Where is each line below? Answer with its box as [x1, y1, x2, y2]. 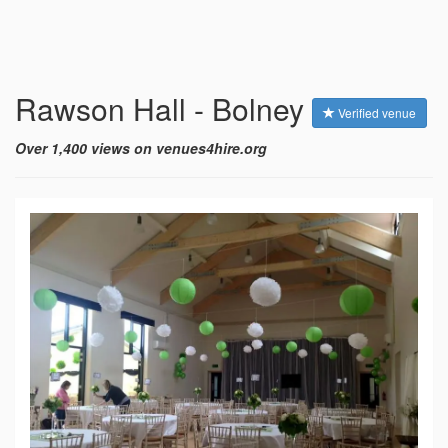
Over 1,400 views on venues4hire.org [15, 138, 267, 159]
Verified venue [335, 104, 416, 122]
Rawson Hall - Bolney [15, 87, 312, 130]
